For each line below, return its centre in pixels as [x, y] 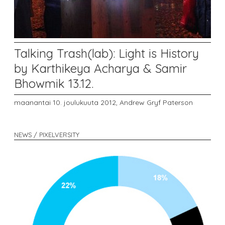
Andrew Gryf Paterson [156, 102]
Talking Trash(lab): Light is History [106, 53]
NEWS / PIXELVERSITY [47, 134]
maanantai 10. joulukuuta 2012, [67, 102]
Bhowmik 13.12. [54, 84]
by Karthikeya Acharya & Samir [100, 69]
